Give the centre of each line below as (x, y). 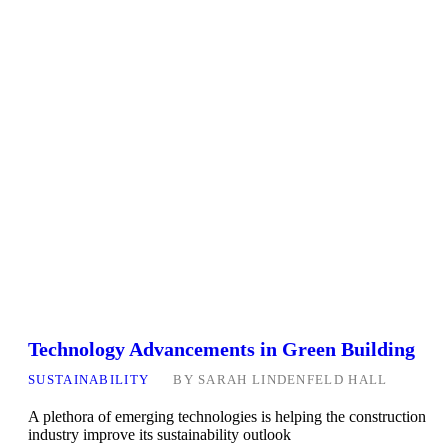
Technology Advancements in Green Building (221, 349)
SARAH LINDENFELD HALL (293, 380)
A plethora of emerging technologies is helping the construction (227, 417)
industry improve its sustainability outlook (159, 435)
